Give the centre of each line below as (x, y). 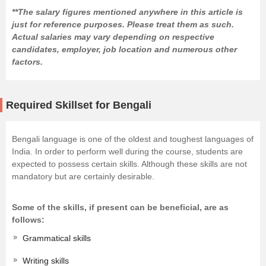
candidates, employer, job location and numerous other (124, 50)
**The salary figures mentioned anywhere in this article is (127, 12)
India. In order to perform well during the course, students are (127, 152)
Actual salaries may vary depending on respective (113, 37)
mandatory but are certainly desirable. (83, 177)
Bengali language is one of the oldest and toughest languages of (133, 139)
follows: (28, 220)
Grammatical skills (57, 238)
